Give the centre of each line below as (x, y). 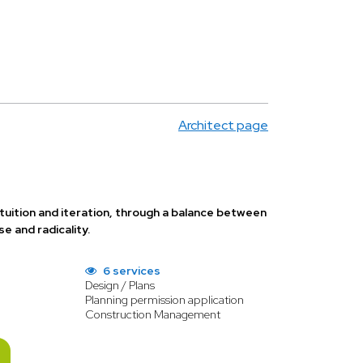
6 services (130, 271)
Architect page (223, 125)
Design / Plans (120, 285)
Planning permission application (164, 300)
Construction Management (152, 314)
